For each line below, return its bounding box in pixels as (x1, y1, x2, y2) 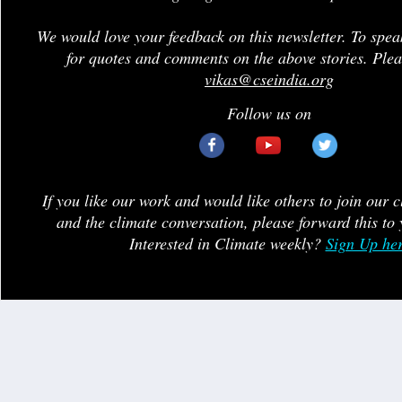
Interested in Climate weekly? (128, 232, 326, 254)
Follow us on (227, 102, 311, 124)
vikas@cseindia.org (205, 68, 334, 90)
